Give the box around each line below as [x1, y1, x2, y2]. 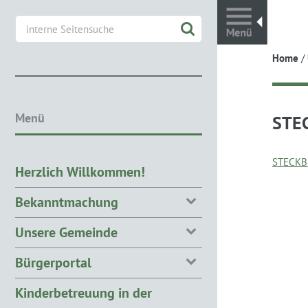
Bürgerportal [15, 253, 91, 272]
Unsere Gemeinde [15, 223, 118, 241]
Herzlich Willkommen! [15, 162, 145, 181]
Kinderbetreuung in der [15, 283, 152, 302]
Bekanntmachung [15, 192, 118, 211]
